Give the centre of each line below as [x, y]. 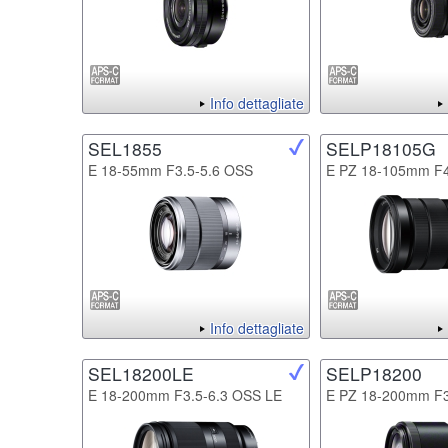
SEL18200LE [141, 373]
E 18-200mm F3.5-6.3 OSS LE [185, 394]
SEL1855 [125, 148]
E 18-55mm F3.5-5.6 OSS [170, 169]
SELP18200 [374, 373]
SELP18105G [381, 148]
